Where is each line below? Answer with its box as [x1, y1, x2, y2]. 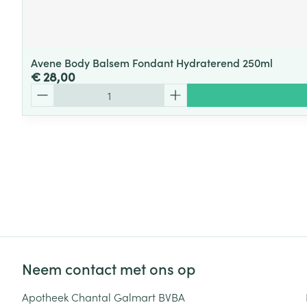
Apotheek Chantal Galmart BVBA [22, 289, 185, 304]
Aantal [30, 82, 63, 97]
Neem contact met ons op [22, 258, 195, 279]
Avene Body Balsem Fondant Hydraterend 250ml [31, 55, 273, 70]
